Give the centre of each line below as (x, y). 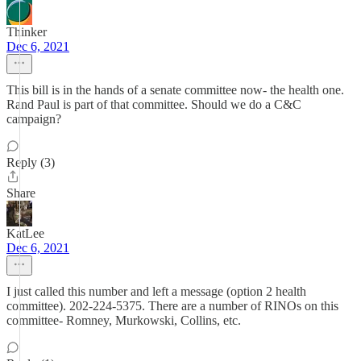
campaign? (34, 119)
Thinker (27, 32)
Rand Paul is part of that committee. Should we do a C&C (154, 104)
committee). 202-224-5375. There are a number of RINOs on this (172, 306)
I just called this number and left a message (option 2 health (156, 291)
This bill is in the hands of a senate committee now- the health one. (175, 90)
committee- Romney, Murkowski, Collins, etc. (124, 320)
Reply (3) (31, 162)
